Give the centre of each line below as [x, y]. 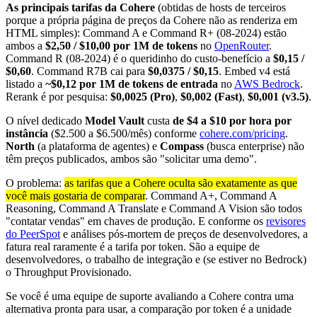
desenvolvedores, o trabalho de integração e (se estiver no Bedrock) [156, 259]
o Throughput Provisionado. [69, 272]
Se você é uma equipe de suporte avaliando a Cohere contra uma [150, 296]
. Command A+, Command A [211, 195]
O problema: [35, 183]
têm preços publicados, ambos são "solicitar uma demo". [131, 158]
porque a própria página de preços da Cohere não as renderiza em [151, 20]
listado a [25, 83]
